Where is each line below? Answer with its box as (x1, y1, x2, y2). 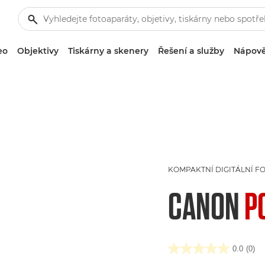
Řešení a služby (158, 46, 224, 56)
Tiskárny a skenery (68, 46, 148, 56)
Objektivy (17, 46, 59, 56)
